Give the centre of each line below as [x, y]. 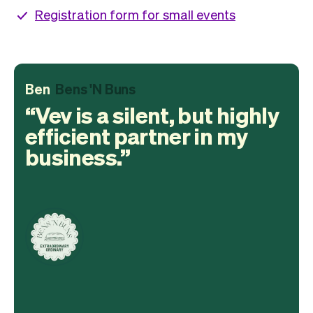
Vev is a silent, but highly [157, 114]
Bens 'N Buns [96, 88]
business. [73, 156]
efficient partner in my [137, 135]
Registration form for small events [135, 14]
